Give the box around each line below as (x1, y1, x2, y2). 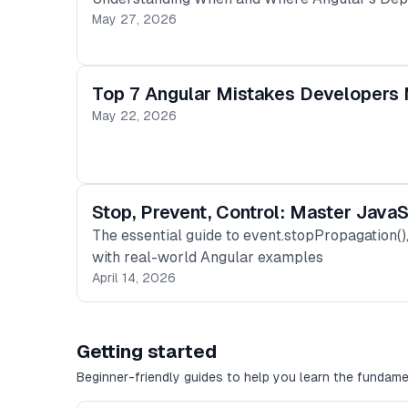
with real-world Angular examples (92, 249, 323, 266)
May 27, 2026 (92, 12, 177, 26)
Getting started (76, 342, 217, 362)
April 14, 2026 (92, 270, 176, 285)
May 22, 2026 (92, 108, 177, 123)
